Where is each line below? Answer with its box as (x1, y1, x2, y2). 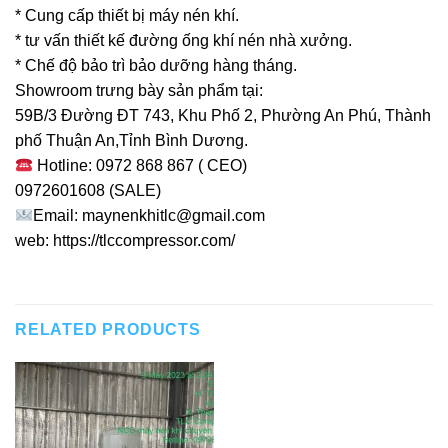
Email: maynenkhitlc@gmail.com (33, 207, 266, 225)
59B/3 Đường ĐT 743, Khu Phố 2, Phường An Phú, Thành (15, 107, 431, 125)
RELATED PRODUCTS (15, 320, 201, 338)
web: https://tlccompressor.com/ (15, 232, 235, 250)
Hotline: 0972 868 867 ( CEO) (33, 157, 248, 175)
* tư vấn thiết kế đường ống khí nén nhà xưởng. (15, 32, 352, 50)
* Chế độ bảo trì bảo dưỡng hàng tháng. (15, 57, 297, 75)
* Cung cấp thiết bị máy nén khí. (15, 7, 239, 25)
